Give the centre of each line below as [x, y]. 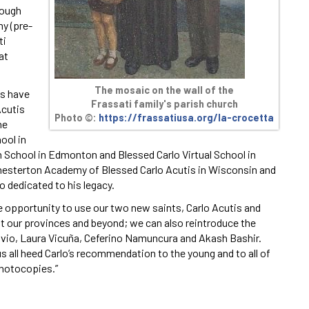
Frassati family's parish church [164, 103]
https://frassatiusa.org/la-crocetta [186, 117]
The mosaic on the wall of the [164, 90]
